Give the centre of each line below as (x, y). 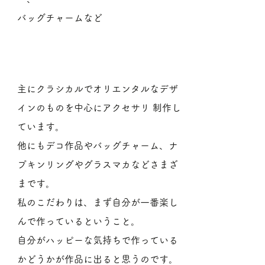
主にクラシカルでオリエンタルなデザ (98, 89)
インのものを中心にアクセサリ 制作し (99, 108)
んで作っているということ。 (79, 221)
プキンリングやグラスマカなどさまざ (98, 164)
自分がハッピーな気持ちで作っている (98, 240)
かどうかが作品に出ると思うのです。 (98, 259)
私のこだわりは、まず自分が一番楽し (98, 202)
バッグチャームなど (60, 18)
